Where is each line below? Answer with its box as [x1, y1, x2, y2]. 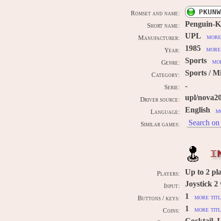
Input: [164, 182, 180, 189]
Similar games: [141, 120, 180, 128]
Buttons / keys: [138, 194, 180, 202]
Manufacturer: [138, 34, 180, 41]
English [185, 105, 210, 114]
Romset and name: [131, 9, 180, 17]
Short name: [147, 22, 180, 29]
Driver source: [140, 96, 180, 103]
